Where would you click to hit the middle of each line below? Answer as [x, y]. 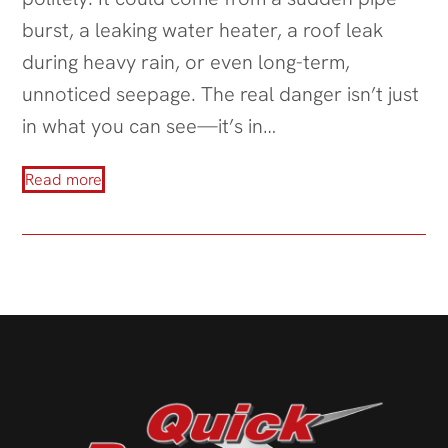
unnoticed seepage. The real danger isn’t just [221, 94]
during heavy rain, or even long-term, [186, 62]
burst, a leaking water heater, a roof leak [203, 30]
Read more [64, 180]
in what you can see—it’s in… [149, 126]
